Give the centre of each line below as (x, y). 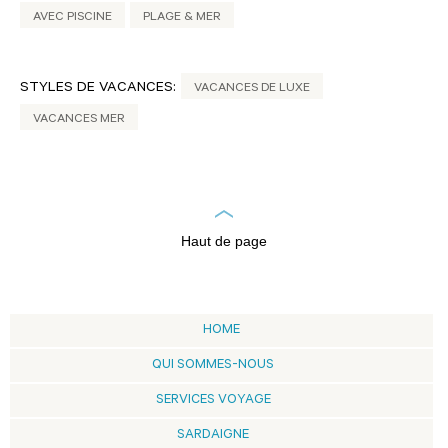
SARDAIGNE (213, 435)
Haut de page (224, 241)
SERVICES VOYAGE (213, 400)
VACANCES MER (79, 120)
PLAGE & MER (182, 18)
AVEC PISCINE (72, 18)
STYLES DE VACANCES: (98, 89)
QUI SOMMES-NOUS (213, 365)
